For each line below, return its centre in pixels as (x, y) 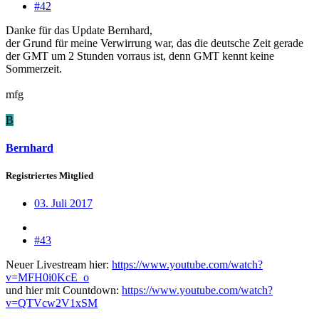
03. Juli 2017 (63, 204)
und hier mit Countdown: (64, 291)
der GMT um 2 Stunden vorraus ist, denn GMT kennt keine (140, 56)
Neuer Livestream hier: (59, 265)
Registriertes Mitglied (49, 176)
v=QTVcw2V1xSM (52, 303)
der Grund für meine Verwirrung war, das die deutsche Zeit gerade (155, 43)
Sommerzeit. (34, 68)
